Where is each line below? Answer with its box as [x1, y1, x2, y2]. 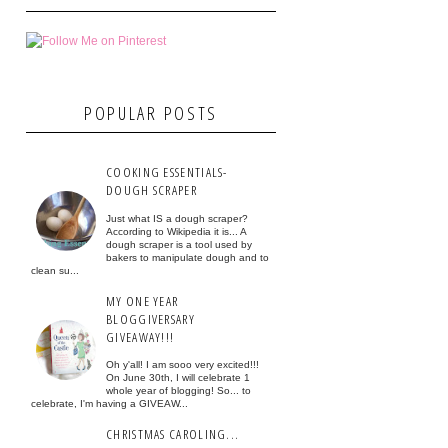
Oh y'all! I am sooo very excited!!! [106, 359, 259, 371]
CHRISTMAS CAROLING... [106, 425, 240, 444]
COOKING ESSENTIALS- [106, 163, 228, 181]
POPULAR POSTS [83, 101, 219, 125]
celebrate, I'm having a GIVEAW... [31, 398, 188, 410]
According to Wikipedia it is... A [106, 225, 246, 237]
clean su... [31, 264, 79, 276]
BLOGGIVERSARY [106, 309, 195, 328]
